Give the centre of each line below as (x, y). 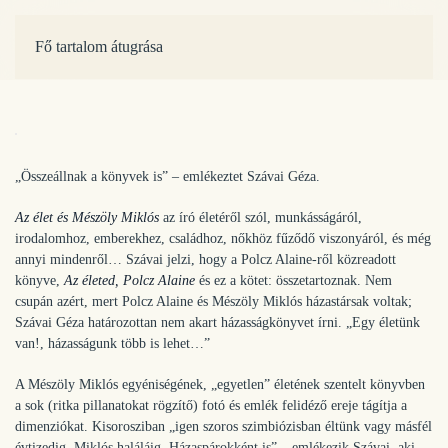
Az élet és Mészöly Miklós (87, 217)
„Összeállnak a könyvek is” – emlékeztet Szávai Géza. (167, 176)
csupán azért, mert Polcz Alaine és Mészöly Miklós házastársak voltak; (213, 301)
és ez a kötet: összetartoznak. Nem (293, 280)
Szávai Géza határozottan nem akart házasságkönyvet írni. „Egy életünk (217, 322)
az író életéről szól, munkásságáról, (260, 217)
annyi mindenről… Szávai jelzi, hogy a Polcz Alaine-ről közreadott (205, 259)
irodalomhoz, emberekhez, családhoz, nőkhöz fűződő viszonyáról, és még (223, 238)
